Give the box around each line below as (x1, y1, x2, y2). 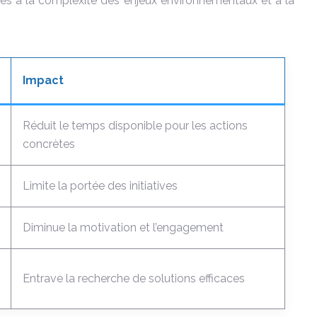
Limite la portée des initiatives (23, 179, 178, 192)
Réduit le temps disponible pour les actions (23, 119, 248, 132)
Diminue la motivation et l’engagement (23, 221, 224, 234)
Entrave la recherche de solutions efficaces (23, 272, 245, 285)
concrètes (23, 137, 75, 151)
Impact (23, 74, 64, 87)
